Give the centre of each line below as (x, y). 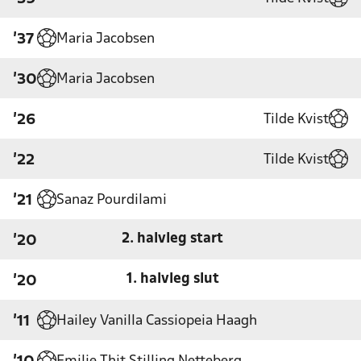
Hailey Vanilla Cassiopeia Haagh (157, 321)
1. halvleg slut (172, 279)
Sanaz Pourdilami (112, 200)
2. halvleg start (172, 239)
